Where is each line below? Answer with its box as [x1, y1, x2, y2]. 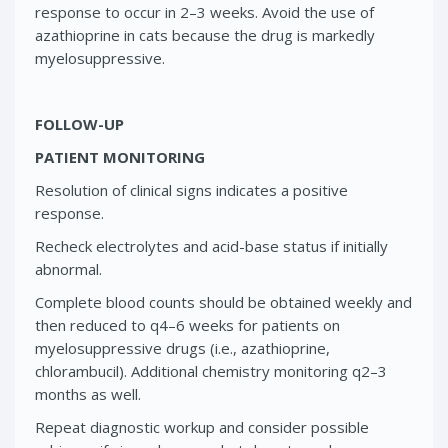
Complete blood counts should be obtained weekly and [35, 291, 412, 312]
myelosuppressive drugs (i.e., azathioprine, [35, 337, 330, 358]
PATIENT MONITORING [35, 146, 205, 167]
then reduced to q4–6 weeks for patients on [35, 314, 340, 335]
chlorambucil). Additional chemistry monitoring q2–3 [35, 360, 387, 381]
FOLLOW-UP [35, 113, 124, 134]
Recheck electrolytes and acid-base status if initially [35, 235, 388, 256]
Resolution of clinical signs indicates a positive [35, 179, 348, 200]
